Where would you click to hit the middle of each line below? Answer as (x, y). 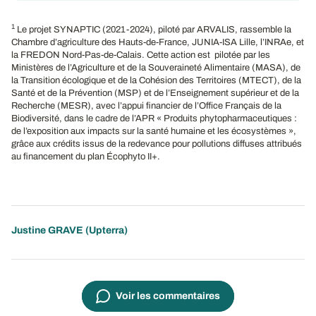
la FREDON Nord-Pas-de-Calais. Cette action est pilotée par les (141, 55)
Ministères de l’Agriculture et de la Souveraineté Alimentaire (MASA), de (156, 67)
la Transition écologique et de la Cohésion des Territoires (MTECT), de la (156, 80)
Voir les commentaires (168, 296)
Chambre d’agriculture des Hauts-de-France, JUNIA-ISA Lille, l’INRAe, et (158, 42)
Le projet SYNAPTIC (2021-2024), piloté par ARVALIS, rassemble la (153, 29)
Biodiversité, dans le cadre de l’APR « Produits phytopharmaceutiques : (154, 118)
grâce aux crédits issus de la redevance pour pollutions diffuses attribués (157, 144)
